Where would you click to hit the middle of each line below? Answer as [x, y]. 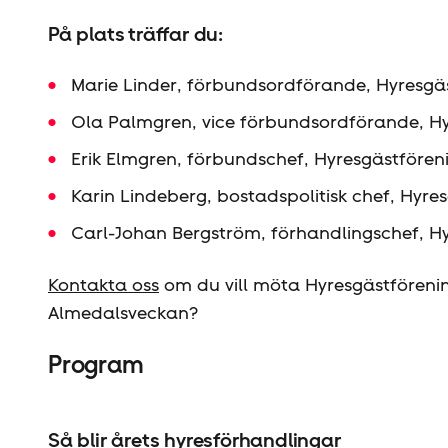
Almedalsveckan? [123, 312]
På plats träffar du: [135, 34]
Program [96, 364]
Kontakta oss [103, 284]
